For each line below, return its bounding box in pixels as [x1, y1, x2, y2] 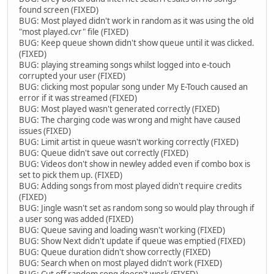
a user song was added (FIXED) [19, 213, 133, 224]
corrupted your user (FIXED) [19, 70, 125, 81]
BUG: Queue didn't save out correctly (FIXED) [19, 147, 188, 158]
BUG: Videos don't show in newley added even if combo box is [19, 158, 250, 169]
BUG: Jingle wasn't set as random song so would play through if [19, 202, 254, 213]
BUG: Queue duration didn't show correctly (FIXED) [19, 246, 210, 257]
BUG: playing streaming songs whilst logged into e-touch [19, 59, 231, 70]
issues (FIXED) [19, 125, 71, 136]
